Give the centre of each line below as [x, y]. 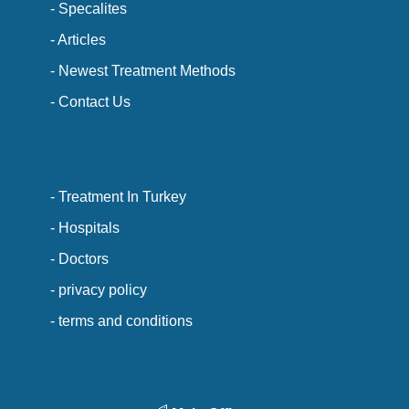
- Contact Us [90, 101]
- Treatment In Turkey [118, 197]
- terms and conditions [121, 321]
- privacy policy [99, 290]
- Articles [78, 39]
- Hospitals [85, 228]
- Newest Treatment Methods [143, 70]
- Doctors [79, 259]
